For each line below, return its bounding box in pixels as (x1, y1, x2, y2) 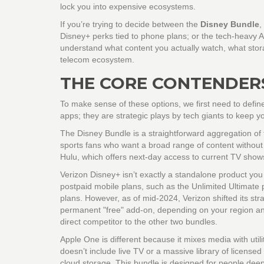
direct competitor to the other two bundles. (60, 216, 217, 226)
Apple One (60, 234, 100, 244)
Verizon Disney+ (60, 169, 120, 179)
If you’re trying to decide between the (60, 19, 200, 29)
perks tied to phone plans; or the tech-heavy (90, 31, 259, 41)
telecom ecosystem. (60, 54, 134, 64)
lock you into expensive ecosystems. (60, 1, 196, 11)
